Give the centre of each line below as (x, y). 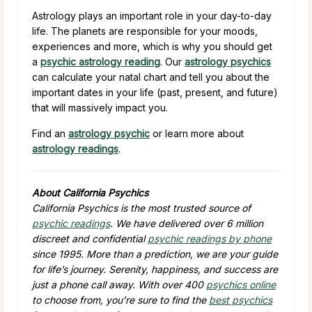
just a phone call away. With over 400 (119, 284)
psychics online (241, 284)
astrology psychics (228, 61)
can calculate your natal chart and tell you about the (151, 77)
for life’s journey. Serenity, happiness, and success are (155, 269)
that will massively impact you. (100, 107)
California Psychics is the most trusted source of (141, 208)
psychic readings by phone (210, 238)
